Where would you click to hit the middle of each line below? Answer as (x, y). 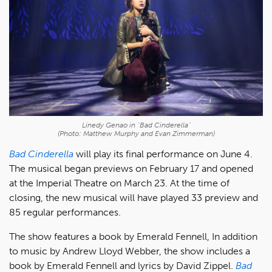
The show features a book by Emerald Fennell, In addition (133, 236)
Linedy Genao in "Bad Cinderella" (136, 125)
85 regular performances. (65, 212)
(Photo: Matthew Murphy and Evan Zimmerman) (136, 133)
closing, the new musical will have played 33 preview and (134, 197)
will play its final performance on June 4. (164, 154)
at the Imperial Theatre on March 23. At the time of (119, 183)
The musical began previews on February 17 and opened (131, 168)
